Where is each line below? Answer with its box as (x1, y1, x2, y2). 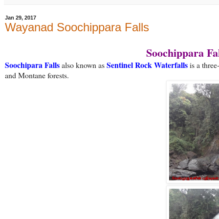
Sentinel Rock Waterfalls (107, 59, 188, 71)
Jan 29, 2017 (5, 15, 36, 21)
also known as (60, 60, 107, 70)
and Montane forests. (5, 70, 69, 81)
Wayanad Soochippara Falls (5, 21, 149, 34)
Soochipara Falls (5, 59, 60, 71)
